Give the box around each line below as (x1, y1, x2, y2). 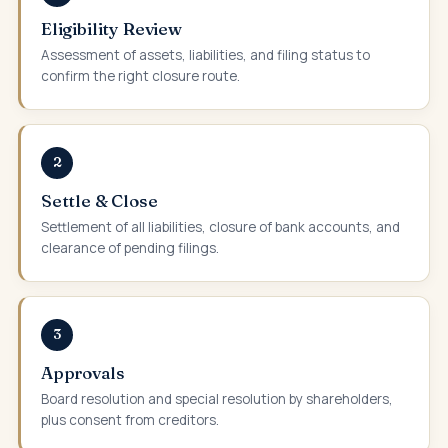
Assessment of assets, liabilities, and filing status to (41, 45, 370, 64)
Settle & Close (41, 189, 158, 211)
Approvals (41, 361, 125, 383)
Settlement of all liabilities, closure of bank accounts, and (41, 217, 400, 236)
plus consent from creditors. (41, 410, 219, 429)
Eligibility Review (41, 17, 182, 39)
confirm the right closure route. (41, 66, 240, 85)
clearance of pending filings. (41, 238, 219, 257)
